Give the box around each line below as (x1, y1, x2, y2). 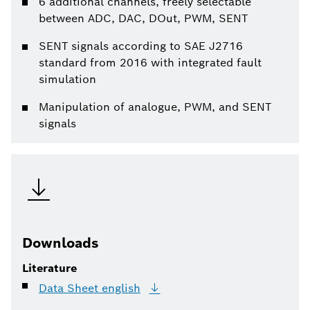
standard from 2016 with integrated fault (39, 55, 262, 70)
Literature (22, 261, 77, 275)
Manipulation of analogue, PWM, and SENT (39, 100, 271, 114)
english (102, 281, 140, 295)
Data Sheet (39, 281, 98, 295)
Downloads (22, 234, 99, 252)
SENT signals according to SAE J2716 (39, 39, 243, 53)
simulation (39, 72, 96, 86)
